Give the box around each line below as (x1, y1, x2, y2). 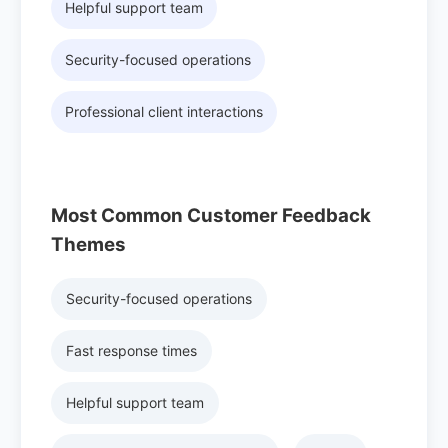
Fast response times (66, 342, 197, 360)
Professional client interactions (65, 102, 263, 120)
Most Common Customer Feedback (51, 204, 371, 228)
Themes (51, 233, 126, 257)
